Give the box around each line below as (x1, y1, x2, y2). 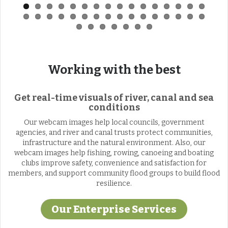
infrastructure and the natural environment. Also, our (22, 138, 206, 148)
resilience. (96, 179, 132, 188)
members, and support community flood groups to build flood (8, 169, 220, 178)
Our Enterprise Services (51, 203, 177, 216)
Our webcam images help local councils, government (23, 118, 205, 127)
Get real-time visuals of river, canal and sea (14, 92, 214, 104)
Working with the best (47, 63, 181, 77)
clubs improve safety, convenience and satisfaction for (21, 159, 207, 168)
